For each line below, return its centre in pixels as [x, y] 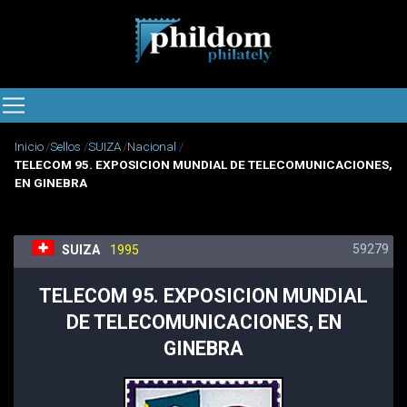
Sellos [66, 147]
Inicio [29, 147]
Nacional [152, 147]
